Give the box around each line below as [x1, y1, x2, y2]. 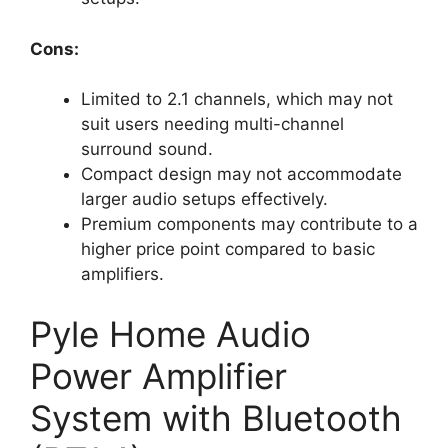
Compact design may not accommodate [81, 164, 402, 185]
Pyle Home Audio [30, 312, 311, 355]
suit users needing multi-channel [81, 114, 344, 135]
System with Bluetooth [30, 396, 402, 439]
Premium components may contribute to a [81, 214, 418, 235]
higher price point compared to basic [81, 239, 375, 260]
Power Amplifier [30, 354, 287, 397]
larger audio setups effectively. [81, 189, 328, 210]
